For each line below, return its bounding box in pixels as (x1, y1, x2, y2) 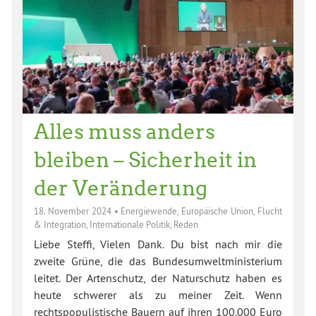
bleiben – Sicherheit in (34, 147, 257, 174)
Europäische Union (181, 205, 254, 217)
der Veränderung (34, 176, 207, 202)
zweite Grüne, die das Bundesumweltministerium (34, 254, 282, 269)
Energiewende (121, 205, 178, 217)
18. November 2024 (34, 205, 111, 217)
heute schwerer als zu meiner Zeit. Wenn (34, 288, 282, 303)
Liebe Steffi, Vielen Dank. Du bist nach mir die (34, 237, 282, 252)
